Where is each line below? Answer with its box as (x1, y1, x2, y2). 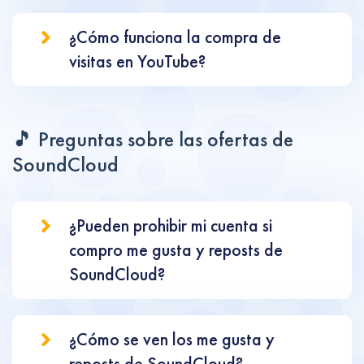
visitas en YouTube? (69, 50, 206, 72)
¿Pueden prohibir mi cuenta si (69, 214, 272, 236)
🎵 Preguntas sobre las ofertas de (12, 127, 293, 152)
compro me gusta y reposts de (69, 239, 283, 261)
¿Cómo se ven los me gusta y (69, 328, 275, 350)
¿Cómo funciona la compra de (69, 26, 281, 48)
